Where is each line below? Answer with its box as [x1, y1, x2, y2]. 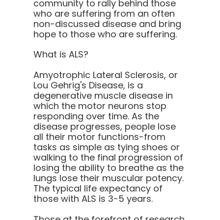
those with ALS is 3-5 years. [33, 192, 153, 205]
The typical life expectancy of [33, 182, 163, 194]
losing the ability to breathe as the [33, 161, 184, 174]
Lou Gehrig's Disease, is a [33, 79, 143, 91]
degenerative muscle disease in [33, 89, 173, 102]
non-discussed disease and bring [33, 17, 181, 30]
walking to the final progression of [33, 151, 183, 164]
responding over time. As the [33, 110, 159, 122]
